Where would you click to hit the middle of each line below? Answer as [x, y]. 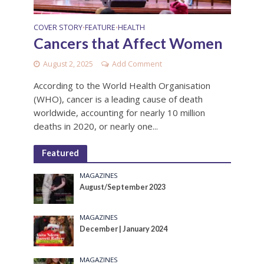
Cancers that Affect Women [128, 43]
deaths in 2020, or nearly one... [95, 126]
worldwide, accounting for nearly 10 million [119, 113]
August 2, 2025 [68, 64]
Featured [60, 153]
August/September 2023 [123, 187]
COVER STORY [58, 28]
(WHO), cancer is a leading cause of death [118, 99]
